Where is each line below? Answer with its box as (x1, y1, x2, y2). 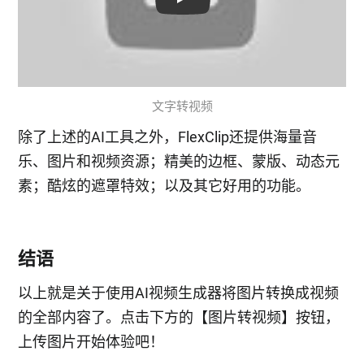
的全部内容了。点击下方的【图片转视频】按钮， (18, 309, 340, 327)
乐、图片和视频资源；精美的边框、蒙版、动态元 (18, 153, 340, 171)
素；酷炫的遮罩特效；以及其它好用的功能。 (18, 177, 311, 195)
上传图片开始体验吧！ (18, 333, 165, 351)
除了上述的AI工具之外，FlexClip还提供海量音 (18, 128, 318, 146)
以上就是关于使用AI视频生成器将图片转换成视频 (18, 284, 340, 302)
